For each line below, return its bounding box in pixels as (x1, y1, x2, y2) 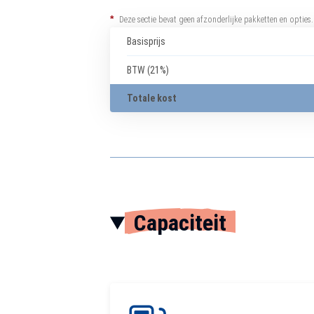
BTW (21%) (127, 64, 169, 76)
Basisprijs (127, 36, 165, 47)
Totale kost (127, 93, 177, 104)
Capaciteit (133, 210, 226, 236)
